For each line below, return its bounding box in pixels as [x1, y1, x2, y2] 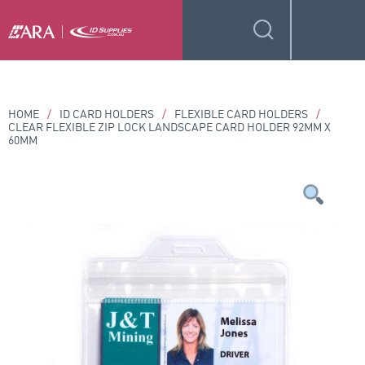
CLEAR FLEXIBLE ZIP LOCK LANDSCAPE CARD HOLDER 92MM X [8, 119, 331, 134]
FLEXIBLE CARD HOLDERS [174, 106, 308, 121]
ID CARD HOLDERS [59, 106, 154, 121]
